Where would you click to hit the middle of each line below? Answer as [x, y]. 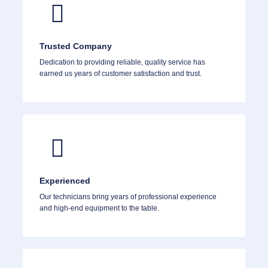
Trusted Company [76, 46]
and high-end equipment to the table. [99, 208]
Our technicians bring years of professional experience [128, 197]
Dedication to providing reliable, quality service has [122, 63]
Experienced [65, 181]
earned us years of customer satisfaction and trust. [121, 74]
